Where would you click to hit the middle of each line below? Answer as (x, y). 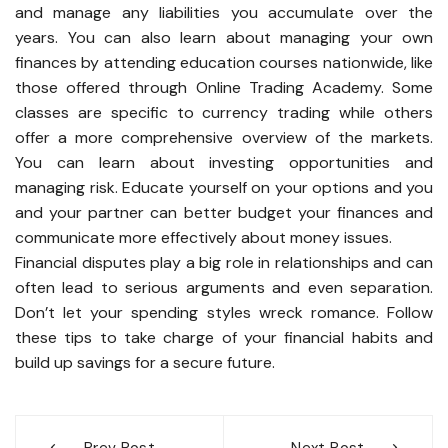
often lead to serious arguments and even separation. (224, 287)
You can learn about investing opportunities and (224, 162)
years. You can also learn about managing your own (224, 37)
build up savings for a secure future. (147, 362)
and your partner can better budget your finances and (224, 212)
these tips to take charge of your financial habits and (224, 337)
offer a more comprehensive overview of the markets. (224, 137)
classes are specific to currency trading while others (224, 112)
